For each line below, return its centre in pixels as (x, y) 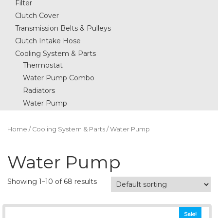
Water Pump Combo (59, 78)
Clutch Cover (37, 16)
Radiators (39, 91)
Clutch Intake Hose (48, 41)
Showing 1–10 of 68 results (52, 181)
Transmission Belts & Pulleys (63, 28)
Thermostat (43, 65)
